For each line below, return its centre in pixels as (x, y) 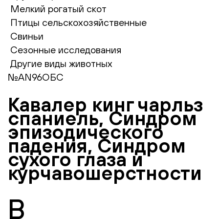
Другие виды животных (61, 63)
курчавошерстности (105, 172)
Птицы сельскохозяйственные (78, 22)
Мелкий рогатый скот (58, 9)
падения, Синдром (97, 145)
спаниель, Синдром (102, 118)
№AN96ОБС (36, 77)
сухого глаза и (76, 159)
